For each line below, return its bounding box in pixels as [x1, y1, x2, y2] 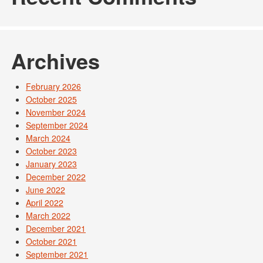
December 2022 [26, 171, 86, 183]
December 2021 [26, 222, 86, 235]
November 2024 [26, 106, 86, 119]
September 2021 [26, 248, 88, 261]
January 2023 [26, 158, 77, 170]
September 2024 [26, 119, 88, 131]
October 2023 [26, 145, 77, 157]
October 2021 [26, 235, 77, 248]
